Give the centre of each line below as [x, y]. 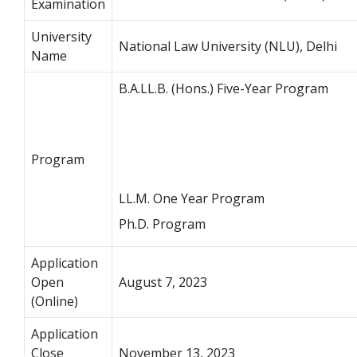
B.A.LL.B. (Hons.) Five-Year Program [224, 89]
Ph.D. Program [162, 224]
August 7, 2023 [163, 282]
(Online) [55, 302]
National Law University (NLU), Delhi [228, 47]
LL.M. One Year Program [192, 199]
